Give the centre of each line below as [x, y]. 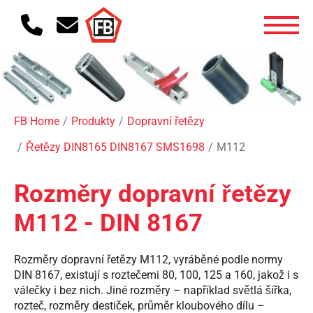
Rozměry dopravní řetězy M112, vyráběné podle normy [148, 260]
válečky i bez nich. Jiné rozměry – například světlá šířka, [153, 291]
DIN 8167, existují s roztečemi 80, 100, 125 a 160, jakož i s [156, 275]
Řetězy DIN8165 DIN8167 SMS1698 [115, 147]
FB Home [37, 122]
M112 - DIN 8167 [108, 224]
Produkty [93, 122]
